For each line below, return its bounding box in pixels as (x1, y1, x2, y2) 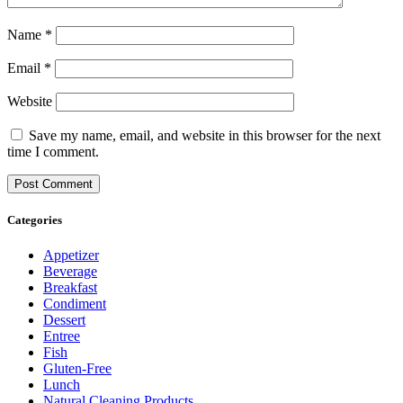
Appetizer (43, 247, 99, 263)
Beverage (43, 264, 97, 279)
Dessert (43, 312, 85, 327)
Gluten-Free (43, 361, 112, 376)
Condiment (43, 296, 106, 311)
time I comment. (7, 143, 99, 159)
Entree (43, 328, 80, 344)
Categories (7, 212, 62, 227)
